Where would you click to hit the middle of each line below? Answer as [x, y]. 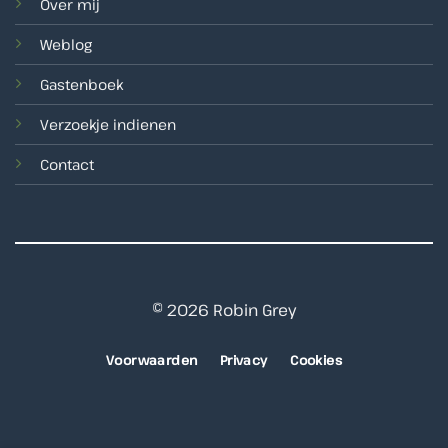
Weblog [65, 45]
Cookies [316, 360]
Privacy [243, 360]
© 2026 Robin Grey [224, 309]
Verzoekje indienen [107, 125]
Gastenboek [81, 85]
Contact [66, 165]
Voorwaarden [152, 360]
